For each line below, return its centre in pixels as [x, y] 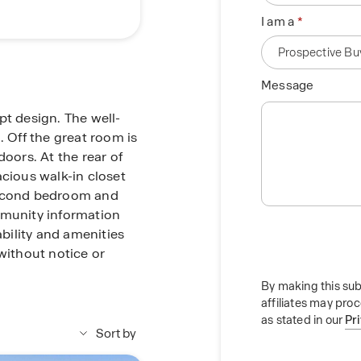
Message [288, 85]
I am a [278, 21]
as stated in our [303, 320]
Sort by [116, 333]
